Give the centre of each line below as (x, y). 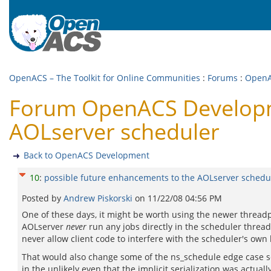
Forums (223, 78)
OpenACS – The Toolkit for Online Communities (105, 78)
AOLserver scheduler (114, 132)
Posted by (43, 198)
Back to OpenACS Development (87, 155)
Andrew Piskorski (99, 198)
